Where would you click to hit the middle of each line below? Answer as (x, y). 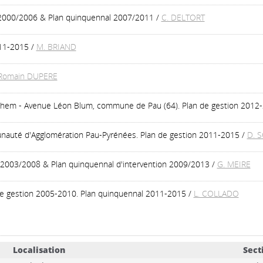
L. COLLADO (216, 193)
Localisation (39, 250)
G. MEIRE (234, 164)
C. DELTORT (183, 17)
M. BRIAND (56, 47)
